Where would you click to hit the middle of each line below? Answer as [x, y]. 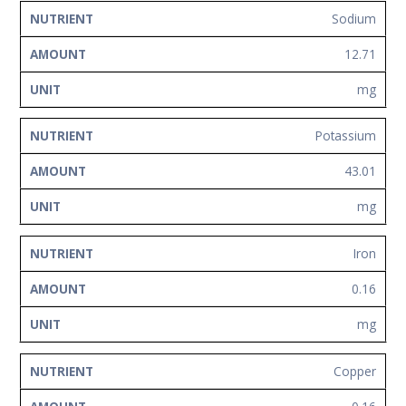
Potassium [346, 136]
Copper [355, 371]
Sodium [354, 18]
